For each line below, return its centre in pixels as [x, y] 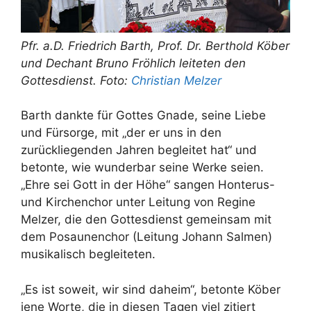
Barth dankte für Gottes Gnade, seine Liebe [143, 116]
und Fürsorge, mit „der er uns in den [121, 133]
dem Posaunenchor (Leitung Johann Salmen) [146, 237]
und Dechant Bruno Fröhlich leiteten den [133, 63]
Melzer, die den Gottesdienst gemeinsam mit [146, 220]
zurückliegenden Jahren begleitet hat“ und [139, 150]
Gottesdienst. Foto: [76, 80]
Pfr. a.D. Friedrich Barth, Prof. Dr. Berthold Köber [155, 45]
